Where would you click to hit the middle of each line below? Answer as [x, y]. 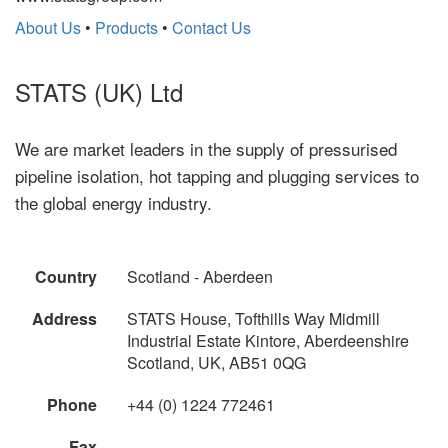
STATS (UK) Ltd [99, 91]
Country [66, 276]
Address [64, 318]
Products [126, 27]
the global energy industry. [113, 202]
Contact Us [211, 27]
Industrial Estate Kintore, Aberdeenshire [268, 340]
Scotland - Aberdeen [200, 276]
